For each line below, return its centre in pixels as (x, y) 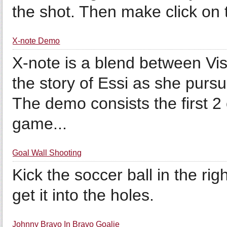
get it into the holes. (83, 195)
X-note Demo (36, 41)
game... (40, 124)
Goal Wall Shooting (47, 153)
